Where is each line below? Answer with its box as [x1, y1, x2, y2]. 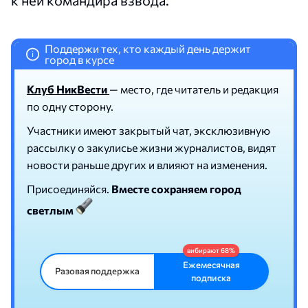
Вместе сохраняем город [111, 181, 241, 195]
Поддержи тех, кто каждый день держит [44, 41, 251, 55]
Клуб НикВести [27, 82, 109, 96]
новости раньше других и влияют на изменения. [27, 157, 267, 171]
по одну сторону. [27, 99, 113, 113]
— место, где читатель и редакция [109, 82, 278, 96]
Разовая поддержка [54, 265, 140, 277]
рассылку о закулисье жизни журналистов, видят [27, 140, 276, 154]
